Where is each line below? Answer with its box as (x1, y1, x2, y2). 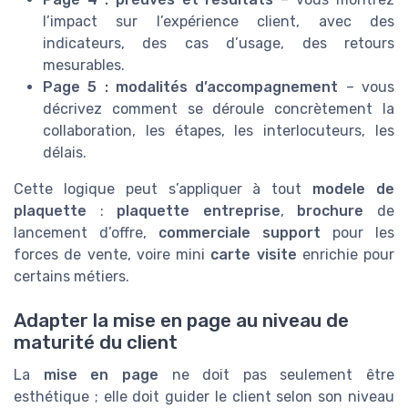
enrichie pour (296, 246, 394, 264)
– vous (338, 78, 395, 97)
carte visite (210, 246, 297, 264)
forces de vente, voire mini (14, 246, 211, 264)
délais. (43, 144, 87, 162)
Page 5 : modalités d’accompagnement (43, 78, 339, 97)
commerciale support (158, 224, 321, 242)
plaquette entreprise (117, 202, 280, 220)
